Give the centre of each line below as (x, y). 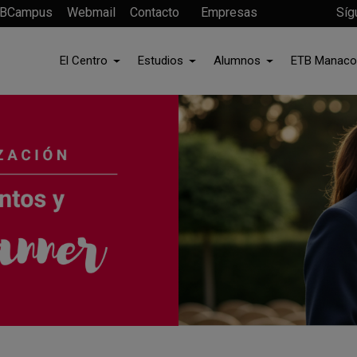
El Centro (84, 60)
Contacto (154, 12)
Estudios (161, 60)
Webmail (91, 12)
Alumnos (237, 60)
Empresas (229, 12)
